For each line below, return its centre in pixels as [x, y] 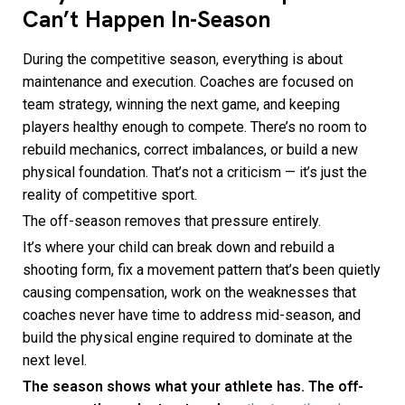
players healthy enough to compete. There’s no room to [195, 127]
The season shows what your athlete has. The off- [193, 387]
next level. [55, 361]
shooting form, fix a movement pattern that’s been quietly [202, 270]
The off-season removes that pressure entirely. [172, 221]
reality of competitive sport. [110, 195]
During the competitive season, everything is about [183, 60]
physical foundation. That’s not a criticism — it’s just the [195, 173]
